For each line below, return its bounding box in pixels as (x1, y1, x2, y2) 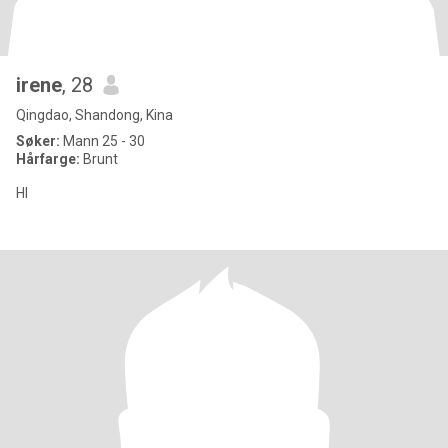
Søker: (16, 133, 60, 149)
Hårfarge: (16, 151, 83, 167)
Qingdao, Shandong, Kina (16, 107, 173, 123)
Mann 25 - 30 (60, 133, 145, 149)
